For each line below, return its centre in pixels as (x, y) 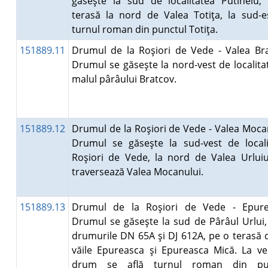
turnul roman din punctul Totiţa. (147, 29)
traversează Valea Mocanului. (140, 172)
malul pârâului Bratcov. (126, 79)
